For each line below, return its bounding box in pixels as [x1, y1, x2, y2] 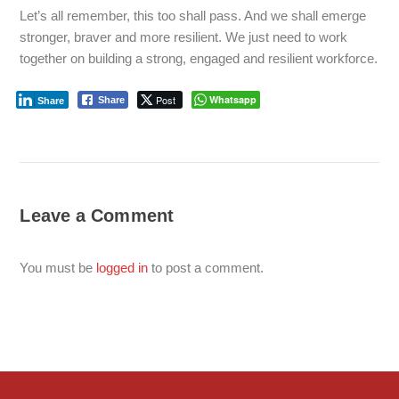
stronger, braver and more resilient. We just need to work [20, 28, 348, 45]
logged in [96, 259, 149, 275]
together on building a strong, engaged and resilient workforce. [20, 50, 379, 66]
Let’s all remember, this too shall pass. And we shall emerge [20, 7, 367, 23]
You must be [20, 259, 97, 275]
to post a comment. [148, 259, 265, 275]
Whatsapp [209, 92, 257, 106]
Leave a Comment [20, 205, 174, 225]
